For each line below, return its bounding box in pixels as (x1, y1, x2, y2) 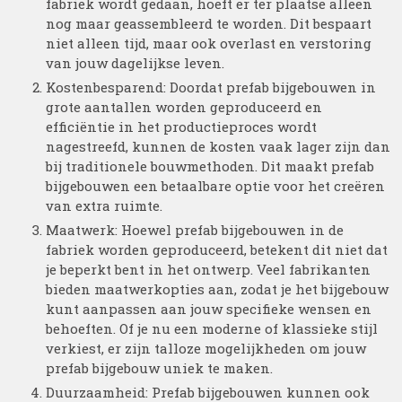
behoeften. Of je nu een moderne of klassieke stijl (46, 319, 379, 337)
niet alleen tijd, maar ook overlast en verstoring (46, 34, 372, 52)
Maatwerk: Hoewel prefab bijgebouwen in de (46, 221, 345, 239)
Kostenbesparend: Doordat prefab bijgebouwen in (46, 78, 377, 96)
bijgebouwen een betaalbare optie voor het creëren (46, 177, 386, 195)
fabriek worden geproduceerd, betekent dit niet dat (46, 240, 389, 258)
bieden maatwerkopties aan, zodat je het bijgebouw (46, 280, 389, 298)
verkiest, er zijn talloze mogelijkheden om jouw (46, 339, 367, 357)
